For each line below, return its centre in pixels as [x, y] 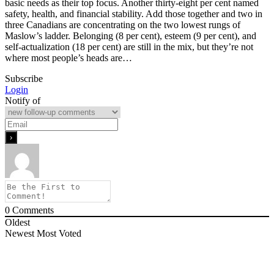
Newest [20, 234]
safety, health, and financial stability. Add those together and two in [134, 14]
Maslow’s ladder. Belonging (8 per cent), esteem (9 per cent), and [131, 36]
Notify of [23, 101]
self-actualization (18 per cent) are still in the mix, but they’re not [129, 47]
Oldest [17, 223]
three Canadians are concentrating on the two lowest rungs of [123, 25]
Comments [32, 210]
